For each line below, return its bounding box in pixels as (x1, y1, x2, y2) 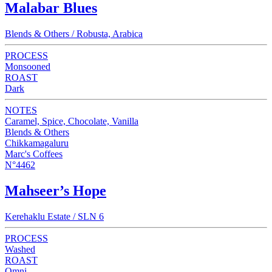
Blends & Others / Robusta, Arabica (5, 28, 143, 39)
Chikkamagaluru (5, 137, 69, 148)
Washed (5, 243, 35, 254)
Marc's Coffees (5, 148, 63, 159)
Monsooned (5, 61, 50, 72)
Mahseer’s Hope (5, 182, 106, 199)
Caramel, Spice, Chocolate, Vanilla (5, 115, 138, 126)
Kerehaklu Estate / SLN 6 (5, 211, 104, 222)
